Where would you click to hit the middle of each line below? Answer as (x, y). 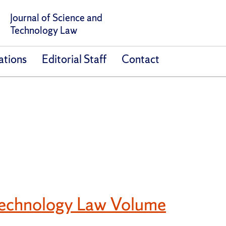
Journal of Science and (56, 18)
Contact (140, 60)
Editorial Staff (74, 60)
